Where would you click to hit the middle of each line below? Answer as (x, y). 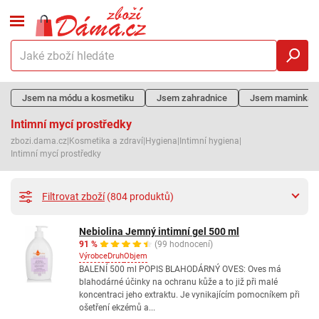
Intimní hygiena (209, 141)
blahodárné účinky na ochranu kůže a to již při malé (178, 282)
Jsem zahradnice (192, 98)
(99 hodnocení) (184, 244)
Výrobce (93, 256)
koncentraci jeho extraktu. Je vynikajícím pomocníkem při (189, 295)
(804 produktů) (140, 196)
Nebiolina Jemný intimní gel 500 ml (159, 231)
